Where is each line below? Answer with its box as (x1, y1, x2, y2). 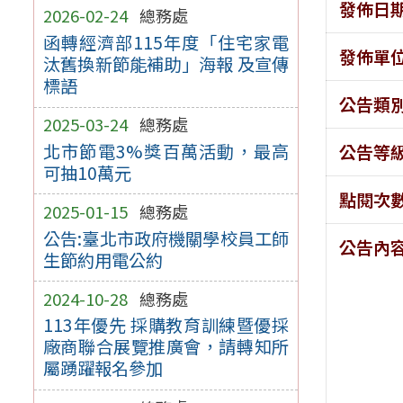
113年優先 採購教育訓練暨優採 (42, 312, 290, 338)
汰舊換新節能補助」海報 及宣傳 (42, 51, 290, 77)
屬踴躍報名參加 (42, 355, 163, 381)
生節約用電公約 (42, 246, 163, 273)
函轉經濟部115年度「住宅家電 (42, 30, 290, 56)
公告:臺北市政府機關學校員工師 (42, 225, 290, 251)
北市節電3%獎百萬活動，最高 (42, 138, 290, 164)
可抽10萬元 (42, 159, 131, 185)
